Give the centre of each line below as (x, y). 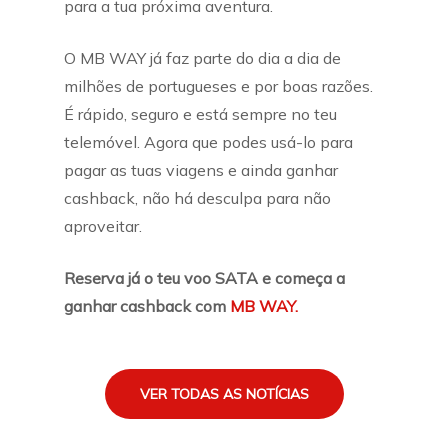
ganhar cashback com (147, 306)
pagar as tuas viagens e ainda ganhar (201, 170)
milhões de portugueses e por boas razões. (218, 86)
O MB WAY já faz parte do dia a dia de (202, 58)
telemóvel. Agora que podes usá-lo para (208, 142)
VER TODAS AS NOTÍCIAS (224, 393)
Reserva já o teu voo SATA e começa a (204, 278)
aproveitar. (103, 226)
